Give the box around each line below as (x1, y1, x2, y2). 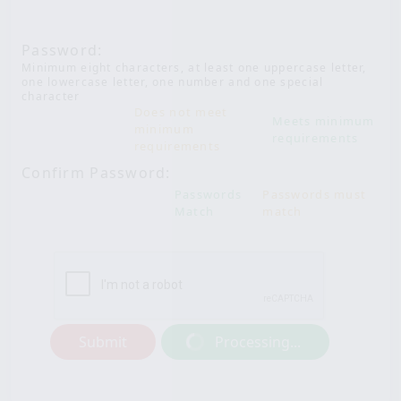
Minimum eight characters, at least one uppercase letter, (21, 60, 367, 75)
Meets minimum (272, 112, 375, 129)
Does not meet (133, 104, 228, 120)
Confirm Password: (21, 163, 171, 183)
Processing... (215, 332, 301, 352)
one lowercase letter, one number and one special (21, 74, 324, 90)
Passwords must (262, 186, 367, 202)
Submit (79, 332, 127, 352)
